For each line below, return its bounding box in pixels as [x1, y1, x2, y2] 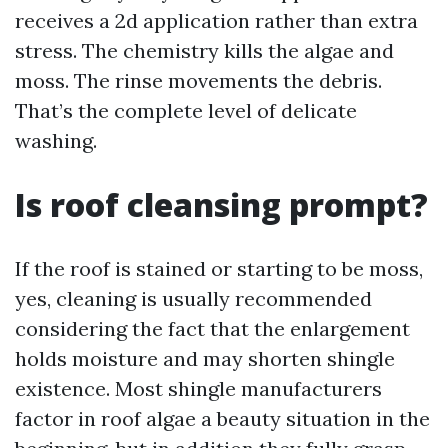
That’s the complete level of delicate [15, 98, 357, 123]
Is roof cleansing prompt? [15, 183, 428, 226]
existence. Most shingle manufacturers [15, 376, 382, 401]
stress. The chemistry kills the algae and [15, 38, 394, 63]
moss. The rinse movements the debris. [15, 68, 382, 93]
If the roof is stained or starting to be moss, [15, 256, 423, 281]
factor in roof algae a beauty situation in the [15, 406, 430, 431]
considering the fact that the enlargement [15, 316, 410, 341]
